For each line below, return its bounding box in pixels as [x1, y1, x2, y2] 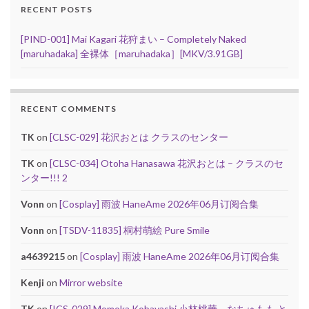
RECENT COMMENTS [21, 103, 117, 114]
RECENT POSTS [21, 4, 92, 15]
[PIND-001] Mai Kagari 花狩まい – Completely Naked [21, 33, 246, 46]
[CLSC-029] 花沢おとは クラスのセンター [50, 131, 228, 143]
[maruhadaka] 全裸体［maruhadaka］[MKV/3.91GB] [21, 48, 243, 60]
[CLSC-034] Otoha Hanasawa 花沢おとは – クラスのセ [50, 157, 283, 170]
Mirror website [59, 277, 123, 289]
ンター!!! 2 [21, 172, 68, 184]
